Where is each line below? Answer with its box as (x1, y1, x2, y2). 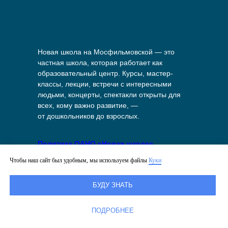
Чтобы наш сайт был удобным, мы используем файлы (10, 157, 149, 164)
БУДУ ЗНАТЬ (93, 181, 133, 189)
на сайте (38, 193, 68, 201)
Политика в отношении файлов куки (38, 182, 169, 190)
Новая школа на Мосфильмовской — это (37, 48, 175, 56)
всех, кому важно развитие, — (37, 101, 138, 109)
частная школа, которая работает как (37, 59, 162, 67)
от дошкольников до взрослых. (37, 112, 139, 120)
